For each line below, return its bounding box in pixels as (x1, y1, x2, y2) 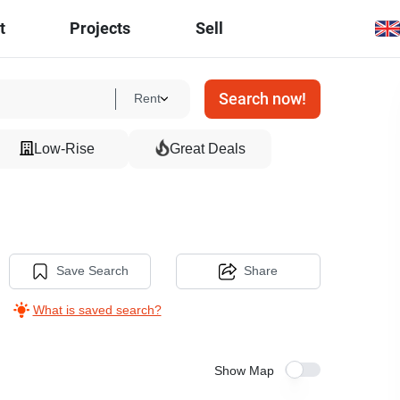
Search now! (218, 89, 306, 108)
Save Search (55, 262, 129, 279)
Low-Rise (34, 140, 95, 158)
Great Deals (169, 140, 246, 158)
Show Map (213, 363, 274, 379)
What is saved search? (32, 302, 162, 318)
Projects (70, 19, 131, 37)
